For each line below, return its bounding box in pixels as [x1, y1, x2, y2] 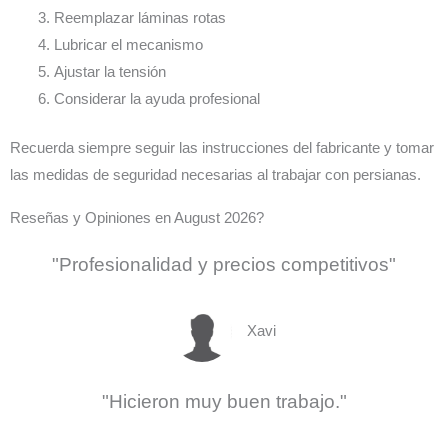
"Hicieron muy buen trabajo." [101, 391, 347, 413]
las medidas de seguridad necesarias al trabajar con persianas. [10, 167, 421, 184]
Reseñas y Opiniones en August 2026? [10, 210, 264, 227]
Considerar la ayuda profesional [53, 91, 260, 108]
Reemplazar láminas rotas [53, 10, 226, 27]
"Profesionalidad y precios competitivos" [52, 254, 396, 276]
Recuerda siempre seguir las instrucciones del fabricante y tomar [10, 140, 434, 157]
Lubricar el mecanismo [53, 37, 203, 54]
